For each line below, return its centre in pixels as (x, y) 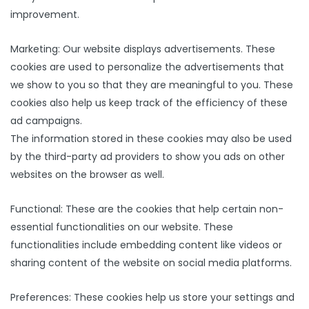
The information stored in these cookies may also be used (151, 139)
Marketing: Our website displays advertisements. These (143, 49)
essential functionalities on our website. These (122, 227)
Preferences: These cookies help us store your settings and (152, 297)
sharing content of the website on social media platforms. (151, 263)
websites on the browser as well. (87, 175)
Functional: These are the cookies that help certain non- (147, 209)
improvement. (45, 14)
